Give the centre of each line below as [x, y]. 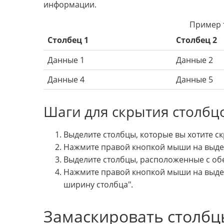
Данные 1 [66, 60]
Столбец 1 [68, 40]
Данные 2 [194, 60]
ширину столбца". [98, 185]
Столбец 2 [196, 40]
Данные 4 [66, 80]
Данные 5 [194, 80]
